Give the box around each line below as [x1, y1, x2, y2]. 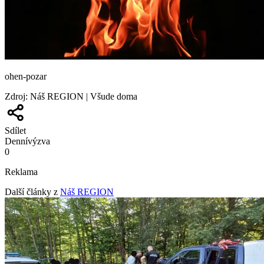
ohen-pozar [5, 71, 47, 81]
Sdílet [5, 125, 26, 136]
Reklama [5, 166, 38, 177]
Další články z [5, 186, 58, 197]
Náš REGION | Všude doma [30, 91, 137, 101]
